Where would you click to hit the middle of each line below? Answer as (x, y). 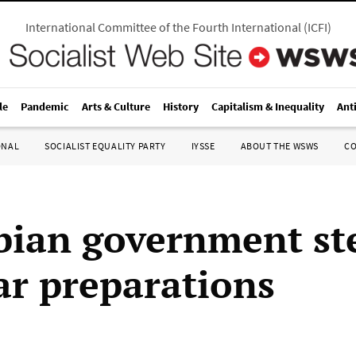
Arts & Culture (116, 106)
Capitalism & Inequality (268, 106)
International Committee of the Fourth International (163, 27)
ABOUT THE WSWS (279, 146)
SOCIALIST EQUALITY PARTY (105, 146)
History (181, 106)
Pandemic (45, 106)
